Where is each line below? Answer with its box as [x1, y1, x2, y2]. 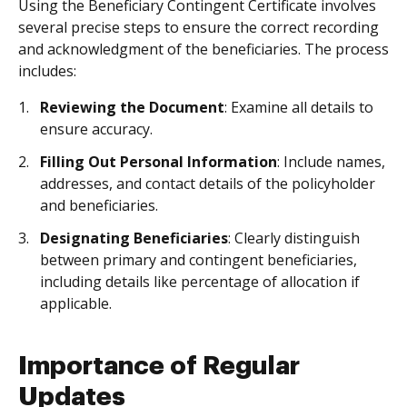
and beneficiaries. [40, 195, 158, 215]
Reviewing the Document [40, 97, 224, 117]
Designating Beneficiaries [40, 228, 228, 248]
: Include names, [277, 152, 385, 172]
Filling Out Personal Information [40, 152, 277, 172]
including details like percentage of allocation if [40, 272, 360, 292]
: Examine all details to [224, 97, 373, 117]
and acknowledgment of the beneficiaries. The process [18, 39, 389, 59]
